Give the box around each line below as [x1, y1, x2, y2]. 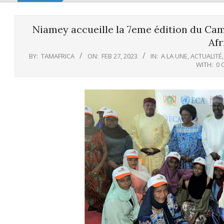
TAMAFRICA [40, 51, 74, 60]
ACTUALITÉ [190, 51, 222, 60]
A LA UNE [160, 51, 187, 60]
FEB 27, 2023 [101, 51, 137, 60]
